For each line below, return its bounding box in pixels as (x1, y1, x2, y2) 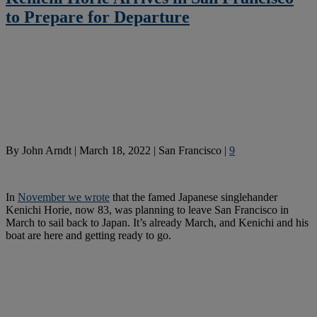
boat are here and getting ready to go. (6, 229, 171, 241)
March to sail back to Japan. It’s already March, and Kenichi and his (6, 216, 309, 229)
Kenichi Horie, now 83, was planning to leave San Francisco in (6, 203, 289, 216)
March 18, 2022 (79, 144, 151, 156)
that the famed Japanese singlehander (110, 190, 277, 203)
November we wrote (18, 190, 110, 203)
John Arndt (22, 144, 71, 156)
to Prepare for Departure (6, 7, 190, 26)
